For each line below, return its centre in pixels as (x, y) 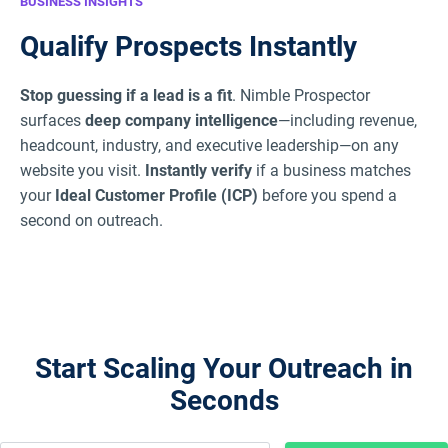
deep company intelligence (181, 120)
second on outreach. (91, 220)
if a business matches (331, 170)
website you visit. (82, 170)
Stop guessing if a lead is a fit (126, 95)
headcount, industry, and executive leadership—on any (209, 145)
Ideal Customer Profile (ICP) (156, 195)
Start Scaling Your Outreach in (224, 368)
